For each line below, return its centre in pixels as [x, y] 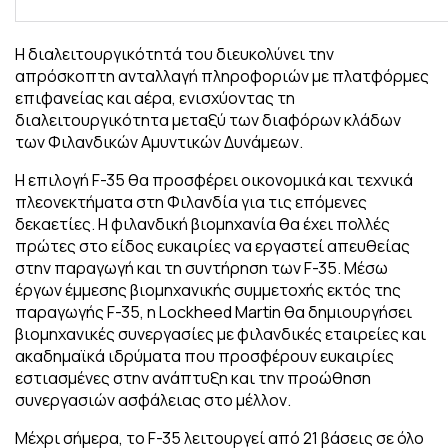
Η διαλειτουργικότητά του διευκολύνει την [174, 53]
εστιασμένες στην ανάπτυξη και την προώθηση [193, 377]
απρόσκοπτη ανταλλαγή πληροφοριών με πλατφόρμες [222, 75]
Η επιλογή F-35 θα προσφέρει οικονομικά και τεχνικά [214, 179]
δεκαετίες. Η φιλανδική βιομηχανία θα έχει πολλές [202, 223]
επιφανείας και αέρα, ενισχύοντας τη [155, 97]
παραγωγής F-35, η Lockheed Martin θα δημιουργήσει [213, 311]
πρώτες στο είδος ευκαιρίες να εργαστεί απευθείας [212, 245]
